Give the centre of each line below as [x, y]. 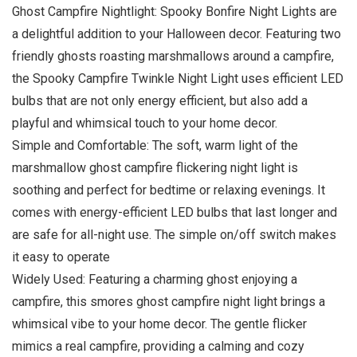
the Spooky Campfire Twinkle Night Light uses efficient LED [178, 78]
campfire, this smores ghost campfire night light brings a [169, 301]
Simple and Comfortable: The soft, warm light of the [155, 145]
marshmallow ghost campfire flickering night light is [155, 167]
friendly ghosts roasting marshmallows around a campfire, [173, 56]
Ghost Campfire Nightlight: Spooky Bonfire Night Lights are [175, 11]
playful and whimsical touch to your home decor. [145, 123]
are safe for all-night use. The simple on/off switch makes [174, 234]
